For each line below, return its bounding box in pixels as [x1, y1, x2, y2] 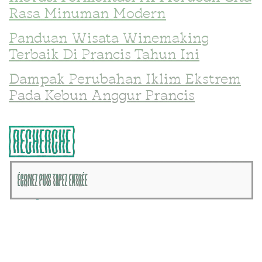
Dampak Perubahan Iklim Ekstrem [9, 73, 241, 88]
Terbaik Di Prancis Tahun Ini [9, 49, 199, 63]
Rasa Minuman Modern [9, 8, 166, 22]
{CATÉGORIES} [9, 204, 79, 235]
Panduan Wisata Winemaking [9, 32, 209, 47]
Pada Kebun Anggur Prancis [9, 89, 195, 104]
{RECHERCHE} [9, 126, 75, 157]
